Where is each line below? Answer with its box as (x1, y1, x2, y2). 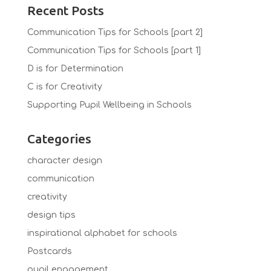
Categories (27, 131, 91, 146)
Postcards (27, 246, 72, 256)
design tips (27, 210, 76, 220)
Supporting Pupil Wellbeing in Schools (27, 100, 192, 109)
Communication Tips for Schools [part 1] (27, 45, 201, 55)
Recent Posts (27, 2, 104, 18)
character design (27, 155, 102, 165)
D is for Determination (27, 64, 123, 73)
